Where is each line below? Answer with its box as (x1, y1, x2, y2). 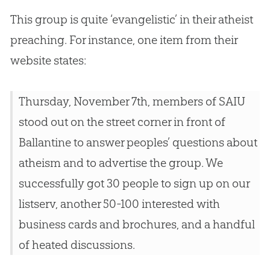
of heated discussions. (18, 237, 135, 253)
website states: (10, 53, 86, 68)
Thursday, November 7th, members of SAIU (18, 94, 245, 109)
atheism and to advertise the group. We (18, 155, 223, 171)
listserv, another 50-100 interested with (18, 196, 220, 212)
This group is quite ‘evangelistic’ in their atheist (10, 12, 253, 27)
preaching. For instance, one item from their (10, 33, 237, 48)
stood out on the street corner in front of (18, 115, 225, 130)
